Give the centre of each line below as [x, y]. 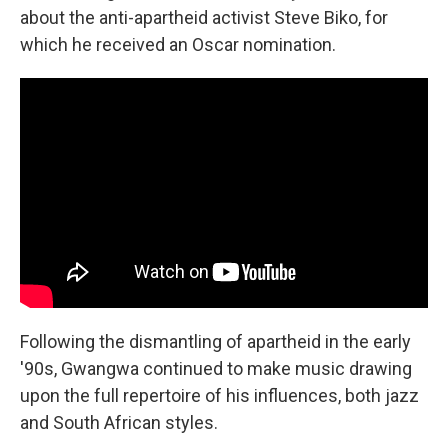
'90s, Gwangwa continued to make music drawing [216, 368]
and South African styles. [119, 422]
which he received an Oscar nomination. [178, 45]
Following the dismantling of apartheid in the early [215, 341]
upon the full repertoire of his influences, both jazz [219, 395]
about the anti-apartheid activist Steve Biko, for [204, 18]
